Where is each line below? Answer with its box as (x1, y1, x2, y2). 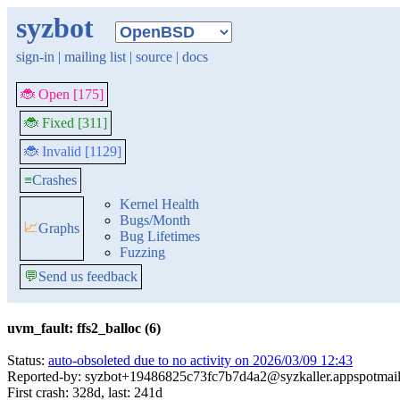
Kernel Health (120, 196, 199, 212)
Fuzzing (120, 245, 165, 260)
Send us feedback (38, 269, 137, 284)
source (136, 49, 172, 64)
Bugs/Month (120, 212, 190, 228)
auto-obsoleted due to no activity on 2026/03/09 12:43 (48, 353, 353, 368)
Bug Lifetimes (120, 229, 200, 244)
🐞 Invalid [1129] (24, 144, 121, 159)
